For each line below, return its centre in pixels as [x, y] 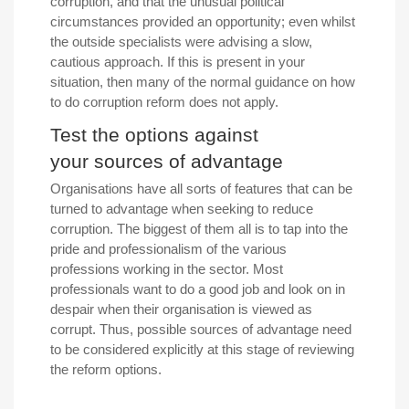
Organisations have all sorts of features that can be [201, 189]
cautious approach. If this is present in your [178, 62]
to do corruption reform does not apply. [164, 102]
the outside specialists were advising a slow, [181, 42]
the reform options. [106, 370]
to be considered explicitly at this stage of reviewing [202, 350]
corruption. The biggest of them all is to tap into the [199, 229]
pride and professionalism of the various [168, 249]
